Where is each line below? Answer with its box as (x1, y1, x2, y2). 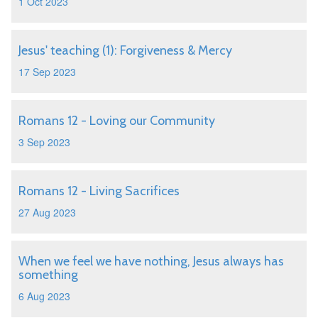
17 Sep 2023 (18, 65, 76, 79)
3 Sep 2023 (18, 135, 70, 149)
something (18, 267, 78, 283)
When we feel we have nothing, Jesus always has (18, 253, 284, 269)
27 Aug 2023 (18, 205, 76, 219)
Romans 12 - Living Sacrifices (18, 183, 180, 199)
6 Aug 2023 (18, 289, 70, 303)
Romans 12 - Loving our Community (18, 113, 215, 128)
